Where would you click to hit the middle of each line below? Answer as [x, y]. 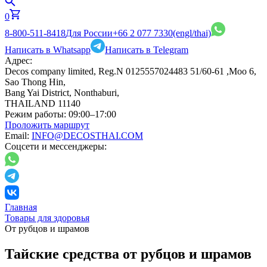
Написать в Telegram [147, 50]
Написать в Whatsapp [48, 50]
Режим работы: [35, 114]
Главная [21, 207]
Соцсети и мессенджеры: [56, 146]
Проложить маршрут [47, 125]
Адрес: [18, 60]
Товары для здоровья [47, 218]
